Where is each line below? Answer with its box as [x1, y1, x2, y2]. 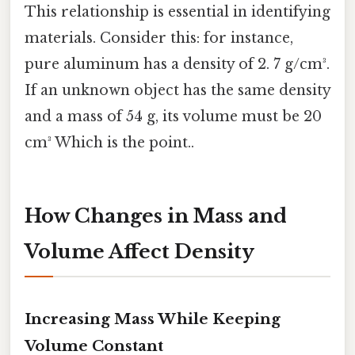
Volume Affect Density [25, 239, 254, 263]
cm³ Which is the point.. [25, 133, 194, 151]
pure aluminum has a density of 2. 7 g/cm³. [25, 55, 330, 73]
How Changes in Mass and [25, 204, 287, 227]
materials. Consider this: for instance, [25, 29, 293, 47]
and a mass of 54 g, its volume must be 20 [25, 107, 322, 125]
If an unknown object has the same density [25, 81, 330, 99]
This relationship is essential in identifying [25, 2, 330, 21]
